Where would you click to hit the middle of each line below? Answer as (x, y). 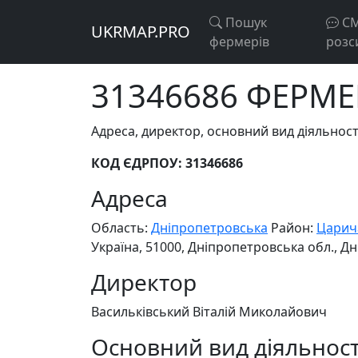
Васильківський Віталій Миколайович (209, 312)
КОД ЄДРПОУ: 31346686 (167, 163)
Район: (292, 228)
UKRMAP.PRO (141, 32)
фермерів (239, 42)
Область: (121, 228)
